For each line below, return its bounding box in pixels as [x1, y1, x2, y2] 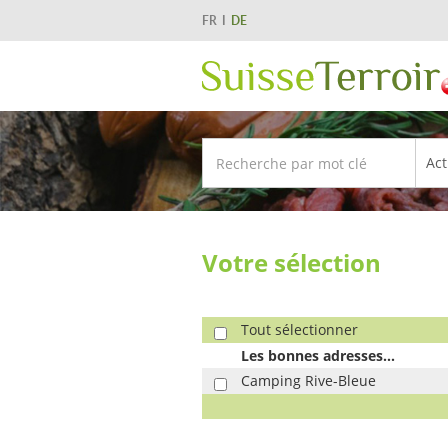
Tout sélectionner [241, 320, 358, 339]
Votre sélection [202, 246, 381, 279]
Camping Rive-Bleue [241, 371, 376, 390]
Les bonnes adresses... [241, 346, 395, 365]
